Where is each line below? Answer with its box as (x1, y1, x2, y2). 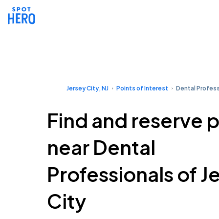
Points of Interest (116, 85, 168, 92)
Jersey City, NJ (66, 85, 109, 92)
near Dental (47, 134, 155, 159)
